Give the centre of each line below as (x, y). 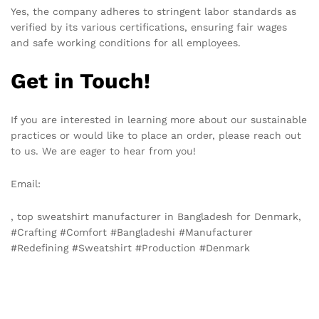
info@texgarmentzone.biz (106, 183)
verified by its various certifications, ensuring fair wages (149, 27)
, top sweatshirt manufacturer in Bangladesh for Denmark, (156, 216)
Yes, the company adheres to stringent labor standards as (153, 12)
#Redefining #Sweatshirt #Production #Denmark (130, 247)
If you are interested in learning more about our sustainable (159, 120)
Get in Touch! (80, 81)
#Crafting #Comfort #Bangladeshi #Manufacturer (132, 232)
